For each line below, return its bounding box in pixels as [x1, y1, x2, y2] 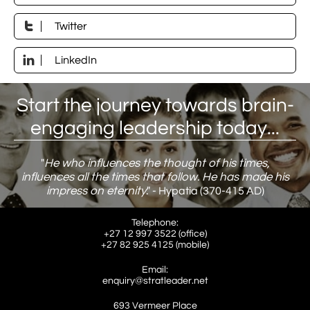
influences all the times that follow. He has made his [21, 171, 289, 183]
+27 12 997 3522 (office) [103, 229, 207, 239]
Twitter [55, 20, 87, 32]
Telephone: [131, 218, 179, 228]
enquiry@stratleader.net [102, 276, 208, 286]
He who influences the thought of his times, [44, 157, 270, 170]
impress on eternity [46, 185, 146, 197]
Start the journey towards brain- [16, 95, 294, 116]
